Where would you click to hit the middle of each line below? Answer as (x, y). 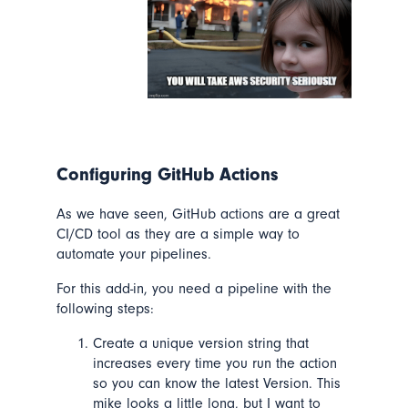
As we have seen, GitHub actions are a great (198, 214)
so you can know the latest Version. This (216, 384)
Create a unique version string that (200, 344)
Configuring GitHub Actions (167, 175)
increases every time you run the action (214, 364)
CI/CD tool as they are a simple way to (178, 235)
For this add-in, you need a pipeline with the (194, 289)
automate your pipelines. (133, 255)
